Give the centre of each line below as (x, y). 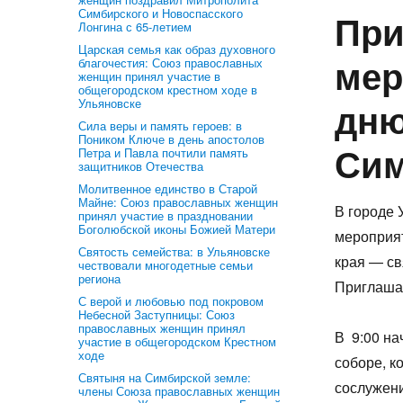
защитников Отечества (141, 166)
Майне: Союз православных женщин (178, 202)
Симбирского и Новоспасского (161, 13)
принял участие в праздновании (166, 215)
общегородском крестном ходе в (168, 90)
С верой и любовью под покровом (171, 301)
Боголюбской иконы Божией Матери (177, 229)
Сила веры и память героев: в (160, 125)
